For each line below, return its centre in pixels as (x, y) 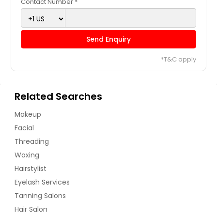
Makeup (28, 114)
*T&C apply (178, 59)
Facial (24, 128)
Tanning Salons (40, 195)
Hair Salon (31, 209)
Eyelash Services (42, 182)
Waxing (27, 155)
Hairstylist (31, 168)
